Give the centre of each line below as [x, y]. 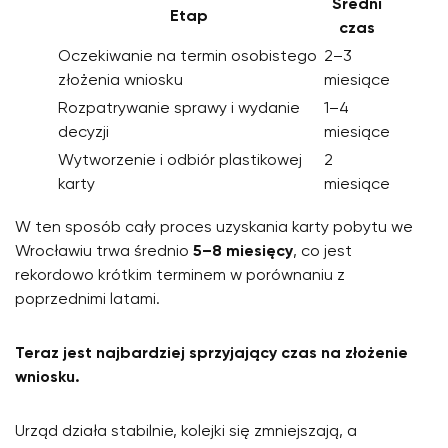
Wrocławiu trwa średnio [104, 251]
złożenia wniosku [120, 80]
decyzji [83, 132]
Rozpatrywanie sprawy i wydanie [179, 108]
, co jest [322, 251]
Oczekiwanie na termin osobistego [187, 56]
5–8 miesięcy [243, 251]
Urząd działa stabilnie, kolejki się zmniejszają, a [186, 431]
